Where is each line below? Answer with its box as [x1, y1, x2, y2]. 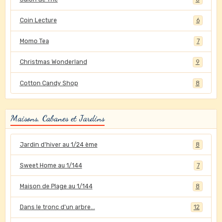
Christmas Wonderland [19, 58, 87, 66]
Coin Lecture [19, 17, 57, 24]
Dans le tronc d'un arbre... [19, 204, 95, 211]
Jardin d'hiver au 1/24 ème [19, 141, 98, 148]
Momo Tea [19, 38, 49, 45]
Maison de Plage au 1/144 [19, 182, 93, 190]
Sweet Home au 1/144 [19, 162, 82, 169]
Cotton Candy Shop [19, 79, 78, 87]
